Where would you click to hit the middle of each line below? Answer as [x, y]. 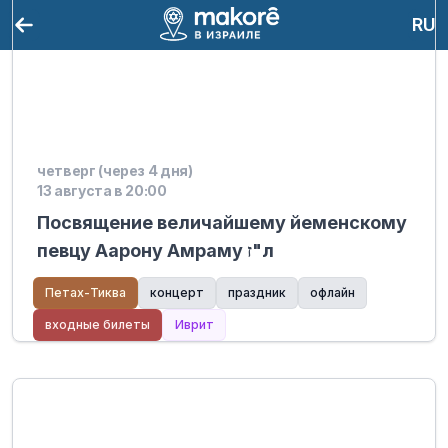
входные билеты [97, 324]
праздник [257, 292]
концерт [177, 292]
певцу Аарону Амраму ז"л [263, 250]
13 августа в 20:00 [102, 190]
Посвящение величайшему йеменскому [222, 222]
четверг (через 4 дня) [115, 170]
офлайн [332, 292]
